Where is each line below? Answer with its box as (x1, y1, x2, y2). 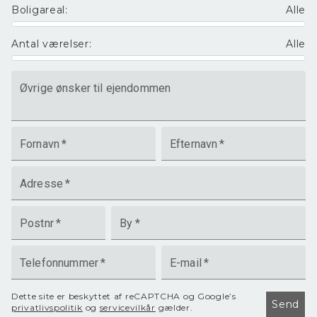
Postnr (20, 217, 54, 230)
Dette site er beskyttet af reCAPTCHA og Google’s (11, 291, 236, 301)
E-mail (169, 256, 202, 270)
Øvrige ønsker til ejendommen (20, 81, 171, 95)
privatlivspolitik (11, 302, 83, 313)
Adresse (20, 177, 64, 190)
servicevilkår (99, 302, 156, 313)
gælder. (158, 302, 193, 313)
